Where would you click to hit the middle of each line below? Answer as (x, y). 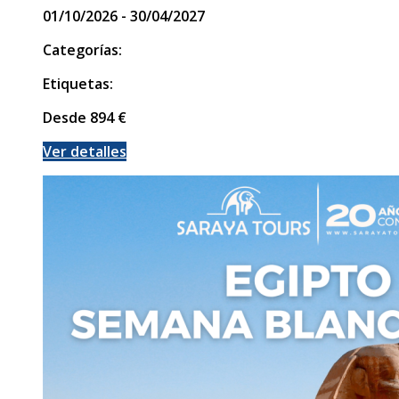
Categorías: (82, 49)
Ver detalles (85, 151)
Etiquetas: (78, 83)
